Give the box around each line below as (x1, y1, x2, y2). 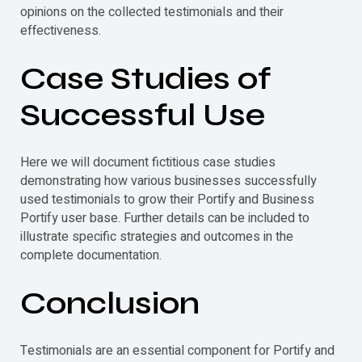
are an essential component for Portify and (92, 340, 335, 360)
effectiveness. (20, 20, 101, 40)
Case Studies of (20, 58, 271, 98)
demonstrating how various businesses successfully (20, 170, 317, 191)
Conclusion (20, 283, 200, 322)
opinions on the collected (20, 2, 164, 22)
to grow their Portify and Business (120, 189, 314, 209)
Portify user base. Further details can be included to (20, 208, 309, 228)
